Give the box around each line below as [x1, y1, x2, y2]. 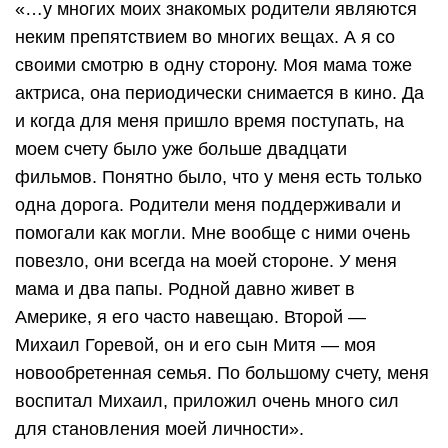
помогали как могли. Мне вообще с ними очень [15, 222, 410, 243]
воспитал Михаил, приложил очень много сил [15, 390, 399, 411]
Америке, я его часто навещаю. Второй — [15, 306, 366, 327]
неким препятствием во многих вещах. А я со [15, 26, 395, 47]
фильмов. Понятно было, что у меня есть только [15, 166, 422, 187]
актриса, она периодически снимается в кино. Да [15, 82, 424, 103]
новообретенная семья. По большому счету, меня [15, 362, 429, 383]
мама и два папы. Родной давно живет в [15, 278, 355, 299]
